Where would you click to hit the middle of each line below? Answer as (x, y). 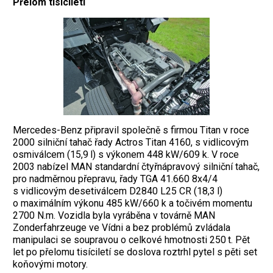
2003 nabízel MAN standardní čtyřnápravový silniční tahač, (136, 167)
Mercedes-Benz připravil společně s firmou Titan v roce (131, 130)
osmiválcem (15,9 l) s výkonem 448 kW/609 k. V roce (126, 155)
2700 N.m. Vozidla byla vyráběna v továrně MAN (114, 216)
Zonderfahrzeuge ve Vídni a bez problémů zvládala (122, 228)
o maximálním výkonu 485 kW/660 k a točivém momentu (133, 204)
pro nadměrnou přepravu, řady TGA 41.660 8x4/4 (115, 179)
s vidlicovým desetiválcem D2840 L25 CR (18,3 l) (118, 191)
